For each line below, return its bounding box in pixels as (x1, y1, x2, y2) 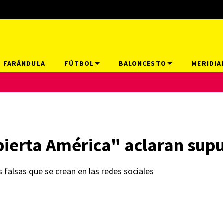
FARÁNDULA (3, 59, 45, 68)
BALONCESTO (118, 59, 166, 68)
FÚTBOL (64, 59, 94, 68)
